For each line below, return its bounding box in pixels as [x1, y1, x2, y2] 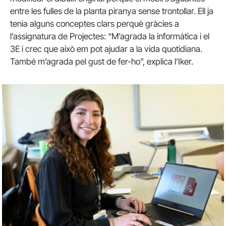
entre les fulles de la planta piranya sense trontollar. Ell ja [10, 6, 213, 16]
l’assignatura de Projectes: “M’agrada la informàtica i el [10, 31, 209, 41]
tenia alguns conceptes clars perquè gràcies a [10, 19, 179, 29]
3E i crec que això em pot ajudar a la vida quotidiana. [10, 44, 202, 54]
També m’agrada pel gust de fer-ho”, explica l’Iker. [10, 56, 193, 67]
